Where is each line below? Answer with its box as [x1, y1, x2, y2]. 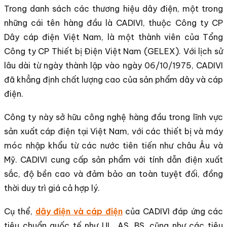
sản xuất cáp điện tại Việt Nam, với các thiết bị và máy [4, 126, 223, 136]
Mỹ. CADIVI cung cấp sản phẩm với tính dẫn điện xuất [4, 154, 223, 165]
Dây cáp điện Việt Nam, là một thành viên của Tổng [4, 31, 223, 42]
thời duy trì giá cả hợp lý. [4, 182, 100, 193]
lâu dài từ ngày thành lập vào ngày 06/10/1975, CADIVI [4, 60, 223, 70]
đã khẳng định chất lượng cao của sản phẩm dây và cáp [4, 74, 223, 85]
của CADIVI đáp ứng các [122, 206, 223, 216]
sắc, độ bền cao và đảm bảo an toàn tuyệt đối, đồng [4, 168, 223, 179]
